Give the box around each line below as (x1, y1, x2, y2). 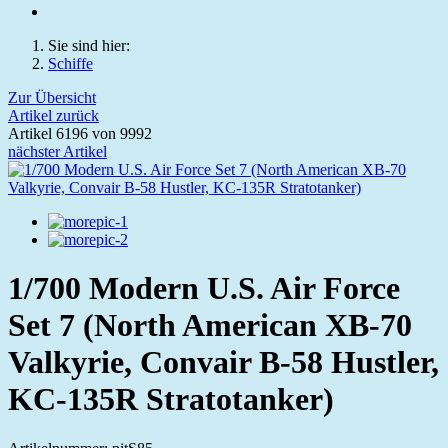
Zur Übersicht (8, 89, 96, 106)
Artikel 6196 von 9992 (8, 125, 152, 142)
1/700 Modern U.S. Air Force (8, 270, 400, 307)
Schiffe (48, 55, 93, 72)
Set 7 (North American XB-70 (8, 307, 412, 344)
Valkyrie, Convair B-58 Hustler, (8, 344, 439, 381)
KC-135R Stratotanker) (8, 381, 334, 418)
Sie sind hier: (48, 37, 130, 54)
